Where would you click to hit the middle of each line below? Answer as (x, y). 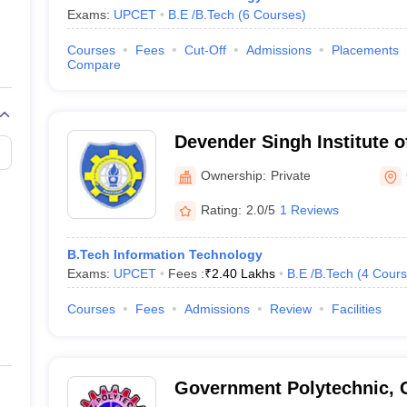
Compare (94, 65)
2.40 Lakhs (243, 273)
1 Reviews (309, 209)
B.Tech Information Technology (164, 254)
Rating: (221, 209)
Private (290, 175)
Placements (365, 50)
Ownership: (233, 175)
